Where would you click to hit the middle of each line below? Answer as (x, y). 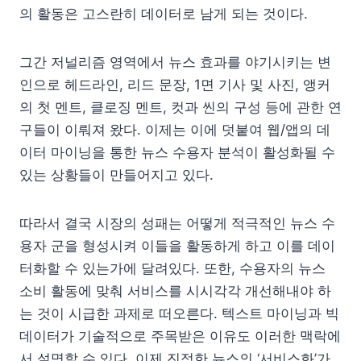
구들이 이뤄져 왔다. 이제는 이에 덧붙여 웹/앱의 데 (175, 129)
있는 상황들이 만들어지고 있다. (116, 174)
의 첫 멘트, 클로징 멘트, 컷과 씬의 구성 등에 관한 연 (180, 107)
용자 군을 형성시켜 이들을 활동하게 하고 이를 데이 (177, 245)
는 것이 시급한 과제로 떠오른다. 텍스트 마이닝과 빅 (179, 313)
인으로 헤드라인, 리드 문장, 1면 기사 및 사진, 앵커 (175, 84)
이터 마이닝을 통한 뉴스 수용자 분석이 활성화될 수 (177, 152)
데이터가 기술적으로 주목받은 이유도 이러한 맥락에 (180, 336)
